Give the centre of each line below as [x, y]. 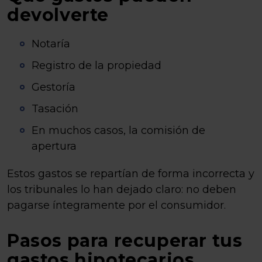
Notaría [51, 44]
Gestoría [54, 87]
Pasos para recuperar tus [125, 241]
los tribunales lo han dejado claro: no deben [122, 189]
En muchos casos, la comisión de [118, 130]
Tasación [55, 109]
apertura [54, 146]
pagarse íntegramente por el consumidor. [116, 205]
